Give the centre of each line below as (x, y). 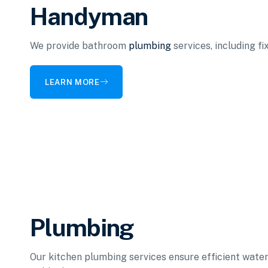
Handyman (89, 16)
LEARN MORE (72, 82)
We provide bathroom (79, 46)
